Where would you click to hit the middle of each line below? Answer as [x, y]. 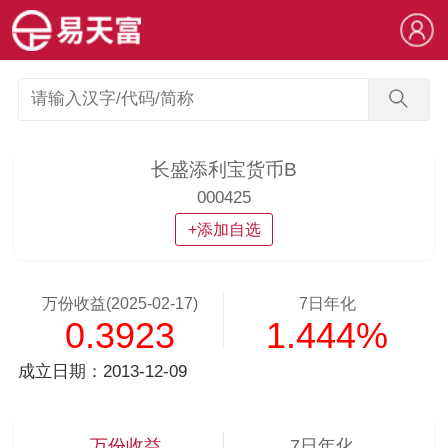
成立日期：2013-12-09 [102, 371]
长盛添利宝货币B [224, 169]
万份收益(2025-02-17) [120, 304]
